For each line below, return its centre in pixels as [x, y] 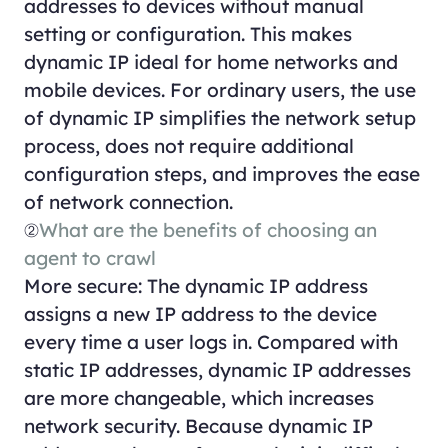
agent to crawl [89, 257]
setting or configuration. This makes [187, 33]
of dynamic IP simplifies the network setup [219, 117]
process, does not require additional [188, 145]
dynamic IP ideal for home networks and [210, 61]
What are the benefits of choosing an [207, 229]
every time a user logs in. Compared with [210, 341]
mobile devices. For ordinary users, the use [219, 89]
